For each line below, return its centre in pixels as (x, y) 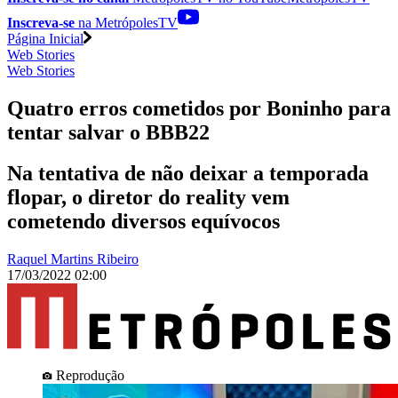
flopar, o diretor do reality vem (148, 198)
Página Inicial (45, 38)
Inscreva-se (41, 22)
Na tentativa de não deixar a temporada (188, 174)
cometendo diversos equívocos (143, 222)
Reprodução (90, 375)
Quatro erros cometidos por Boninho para (199, 108)
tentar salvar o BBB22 (108, 132)
